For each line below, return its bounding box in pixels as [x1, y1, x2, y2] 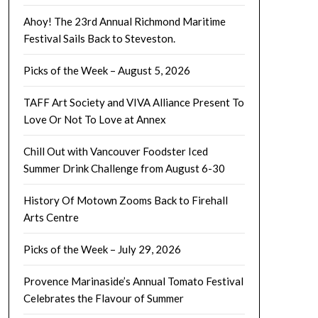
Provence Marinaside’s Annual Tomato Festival [23, 274, 243, 287]
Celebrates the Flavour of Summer [23, 291, 184, 305]
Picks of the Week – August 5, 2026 [23, 63, 190, 77]
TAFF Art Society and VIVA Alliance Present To [23, 95, 244, 109]
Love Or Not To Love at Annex [23, 112, 166, 126]
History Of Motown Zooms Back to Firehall [23, 193, 228, 207]
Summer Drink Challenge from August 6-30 [23, 161, 225, 175]
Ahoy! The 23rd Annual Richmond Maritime [23, 14, 226, 28]
